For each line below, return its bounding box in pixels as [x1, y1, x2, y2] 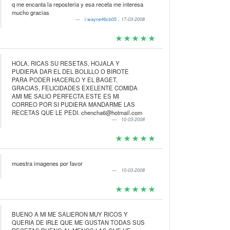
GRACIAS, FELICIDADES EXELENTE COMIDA [11, 84, 138, 92]
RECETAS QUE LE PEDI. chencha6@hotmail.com [64, 108, 142, 117]
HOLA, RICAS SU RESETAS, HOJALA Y [11, 59, 120, 67]
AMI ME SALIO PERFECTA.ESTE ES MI [11, 92, 119, 100]
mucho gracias [11, 8, 49, 16]
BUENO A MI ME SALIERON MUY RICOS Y [11, 210, 128, 218]
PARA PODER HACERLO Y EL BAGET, [11, 75, 118, 84]
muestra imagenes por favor [11, 159, 83, 167]
